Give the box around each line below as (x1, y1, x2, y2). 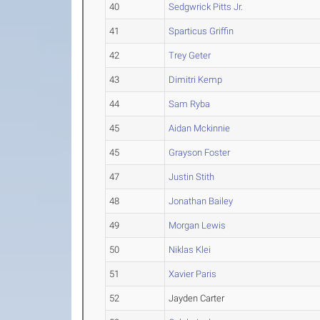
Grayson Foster (169, 147, 231, 158)
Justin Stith (169, 171, 215, 182)
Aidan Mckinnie (169, 123, 231, 134)
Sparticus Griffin (169, 26, 234, 36)
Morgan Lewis (169, 220, 226, 231)
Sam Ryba (169, 99, 211, 109)
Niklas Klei (169, 244, 211, 255)
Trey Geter (169, 50, 211, 61)
